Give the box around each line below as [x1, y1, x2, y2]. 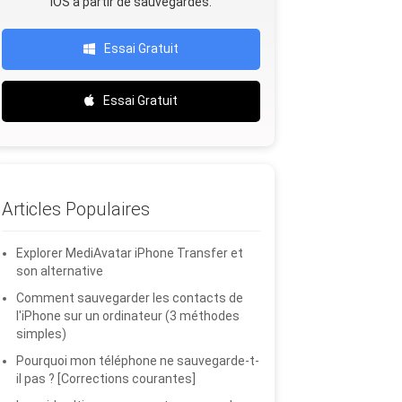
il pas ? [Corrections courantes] [16, 371, 196, 386]
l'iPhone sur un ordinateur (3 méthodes [16, 309, 240, 323]
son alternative [16, 264, 103, 278]
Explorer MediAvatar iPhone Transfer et [16, 246, 243, 260]
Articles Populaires [2, 198, 150, 220]
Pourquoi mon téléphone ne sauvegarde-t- [16, 354, 259, 368]
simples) [16, 327, 66, 341]
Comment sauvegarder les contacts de [16, 291, 243, 305]
